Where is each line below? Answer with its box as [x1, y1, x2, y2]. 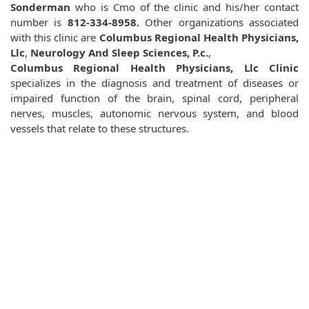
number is [10, 15, 68, 30]
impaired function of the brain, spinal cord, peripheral [10, 91, 299, 106]
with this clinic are [10, 30, 99, 45]
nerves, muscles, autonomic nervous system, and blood [10, 106, 299, 121]
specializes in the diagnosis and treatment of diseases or [10, 76, 299, 90]
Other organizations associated [139, 15, 299, 30]
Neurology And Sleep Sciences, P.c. [30, 46, 208, 60]
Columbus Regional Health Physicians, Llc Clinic [10, 61, 299, 75]
